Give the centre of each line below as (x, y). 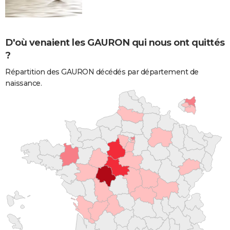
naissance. (23, 83)
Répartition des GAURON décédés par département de (102, 72)
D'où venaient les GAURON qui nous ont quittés (115, 42)
